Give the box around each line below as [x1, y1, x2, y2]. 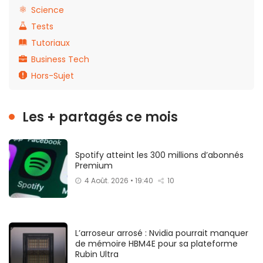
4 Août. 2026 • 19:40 [85, 175, 153, 186]
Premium [75, 159, 113, 171]
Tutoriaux [31, 36, 70, 49]
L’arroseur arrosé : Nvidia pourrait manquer [75, 227, 248, 239]
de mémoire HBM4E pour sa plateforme [75, 237, 238, 249]
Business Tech [31, 53, 89, 65]
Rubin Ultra [75, 248, 119, 260]
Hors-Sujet [31, 69, 74, 82]
